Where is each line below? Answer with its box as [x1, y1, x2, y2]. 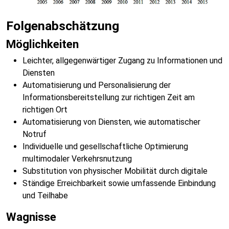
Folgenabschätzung [6, 18, 119, 34]
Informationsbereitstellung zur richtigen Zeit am [22, 93, 195, 103]
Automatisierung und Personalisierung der [22, 80, 171, 90]
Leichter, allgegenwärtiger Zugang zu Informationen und [22, 56, 222, 66]
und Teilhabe [22, 191, 68, 201]
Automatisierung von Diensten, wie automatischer [22, 117, 200, 127]
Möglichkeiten [6, 37, 79, 51]
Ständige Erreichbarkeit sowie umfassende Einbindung [22, 178, 216, 189]
